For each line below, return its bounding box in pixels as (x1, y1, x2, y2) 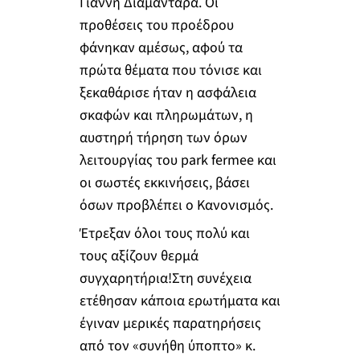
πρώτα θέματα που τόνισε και (79, 59, 262, 80)
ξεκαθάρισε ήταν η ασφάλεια (79, 82, 256, 103)
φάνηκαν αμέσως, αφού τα (79, 37, 243, 58)
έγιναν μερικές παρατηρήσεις (79, 313, 261, 334)
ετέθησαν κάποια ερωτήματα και (79, 291, 280, 312)
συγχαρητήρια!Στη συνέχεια (79, 268, 252, 289)
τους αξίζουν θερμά (79, 246, 198, 267)
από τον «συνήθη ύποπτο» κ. (79, 336, 256, 357)
